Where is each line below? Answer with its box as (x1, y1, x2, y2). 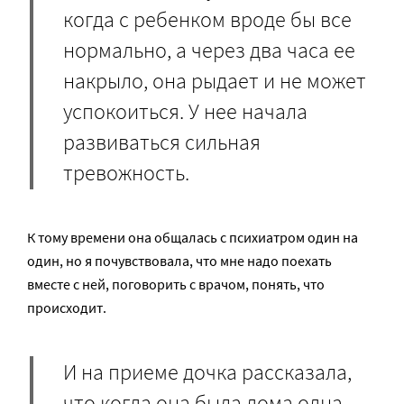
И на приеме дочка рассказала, (63, 357, 352, 386)
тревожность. (63, 158, 189, 187)
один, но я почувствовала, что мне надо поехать (27, 252, 332, 271)
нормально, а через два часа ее (63, 35, 355, 64)
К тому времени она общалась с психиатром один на (27, 228, 358, 247)
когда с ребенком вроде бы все (63, 5, 352, 33)
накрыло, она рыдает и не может (63, 66, 366, 95)
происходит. (27, 298, 106, 317)
